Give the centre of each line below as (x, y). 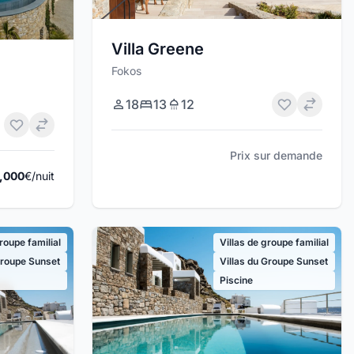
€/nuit (40, 175)
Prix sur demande (276, 155)
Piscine (236, 280)
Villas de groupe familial (274, 242)
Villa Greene (158, 49)
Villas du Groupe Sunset (273, 261)
